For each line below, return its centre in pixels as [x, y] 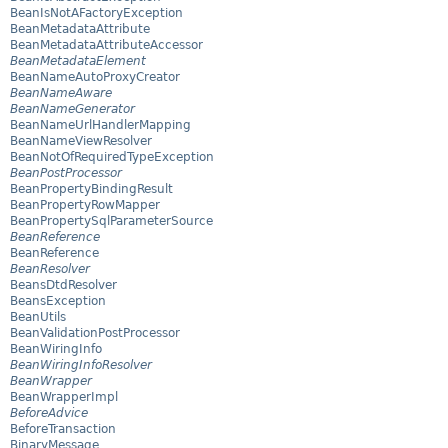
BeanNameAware [61, 93]
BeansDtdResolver [63, 285]
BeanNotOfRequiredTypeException [112, 157]
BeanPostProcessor [66, 173]
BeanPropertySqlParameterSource [111, 221]
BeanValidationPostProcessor [95, 333]
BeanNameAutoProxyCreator [95, 77]
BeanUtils [38, 317]
